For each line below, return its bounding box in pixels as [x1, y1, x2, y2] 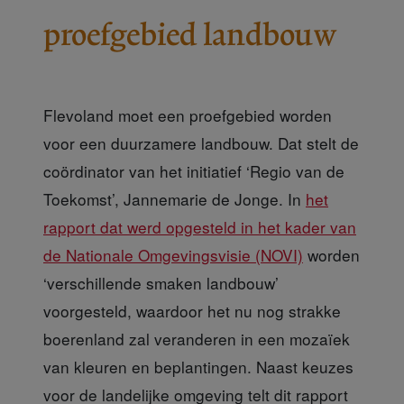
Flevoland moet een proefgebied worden [43, 104, 332, 127]
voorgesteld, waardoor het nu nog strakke [43, 299, 341, 323]
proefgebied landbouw [43, 16, 336, 54]
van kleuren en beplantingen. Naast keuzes [43, 355, 353, 379]
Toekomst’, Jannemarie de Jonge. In [43, 188, 306, 211]
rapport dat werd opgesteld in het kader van [43, 216, 356, 239]
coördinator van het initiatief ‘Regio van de [43, 160, 344, 183]
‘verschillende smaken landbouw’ [43, 271, 279, 295]
